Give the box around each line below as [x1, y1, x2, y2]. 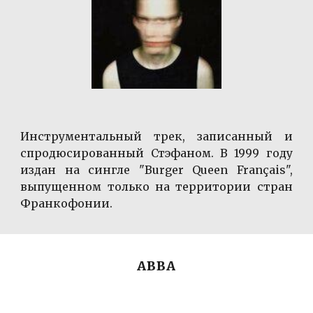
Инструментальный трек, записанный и [20, 129, 293, 143]
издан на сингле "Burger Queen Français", [20, 162, 293, 177]
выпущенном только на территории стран [20, 179, 293, 194]
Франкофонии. [20, 196, 113, 210]
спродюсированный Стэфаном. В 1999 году [20, 145, 293, 160]
